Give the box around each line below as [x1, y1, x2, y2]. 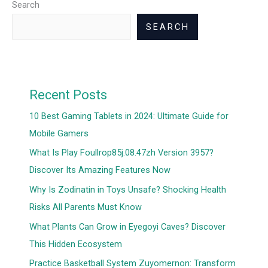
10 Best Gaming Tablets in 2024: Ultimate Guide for [29, 110, 229, 121]
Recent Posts [29, 87, 108, 102]
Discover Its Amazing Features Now [29, 165, 171, 176]
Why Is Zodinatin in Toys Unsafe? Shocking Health [29, 184, 227, 196]
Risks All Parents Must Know [29, 202, 142, 213]
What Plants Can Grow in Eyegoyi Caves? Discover [29, 221, 226, 232]
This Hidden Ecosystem [29, 238, 123, 249]
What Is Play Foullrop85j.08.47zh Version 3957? [29, 147, 214, 159]
